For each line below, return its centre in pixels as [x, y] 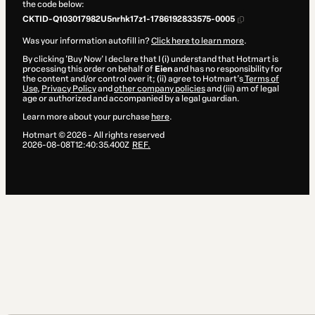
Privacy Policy [69, 89]
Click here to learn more [198, 41]
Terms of [261, 79]
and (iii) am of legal [242, 89]
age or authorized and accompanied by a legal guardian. [131, 99]
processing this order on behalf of [89, 69]
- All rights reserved [126, 135]
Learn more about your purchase [87, 117]
